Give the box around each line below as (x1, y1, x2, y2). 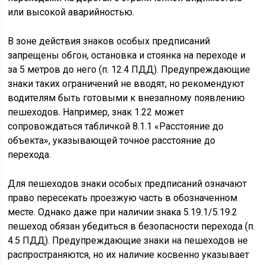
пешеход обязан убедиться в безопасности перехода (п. (8, 221, 256, 232)
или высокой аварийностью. (8, 7, 135, 18)
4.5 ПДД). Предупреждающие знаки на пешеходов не (8, 235, 248, 246)
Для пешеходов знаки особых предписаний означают (8, 178, 247, 189)
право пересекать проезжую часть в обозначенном (8, 192, 238, 203)
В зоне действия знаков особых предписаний (8, 35, 211, 47)
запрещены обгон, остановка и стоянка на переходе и (8, 50, 246, 61)
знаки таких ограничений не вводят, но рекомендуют (8, 78, 245, 89)
